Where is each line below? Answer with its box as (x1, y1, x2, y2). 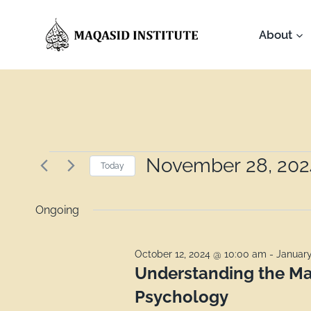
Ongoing (35, 203, 79, 217)
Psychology (135, 287, 229, 307)
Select (145, 180, 180, 194)
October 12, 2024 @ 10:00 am (135, 249, 267, 260)
